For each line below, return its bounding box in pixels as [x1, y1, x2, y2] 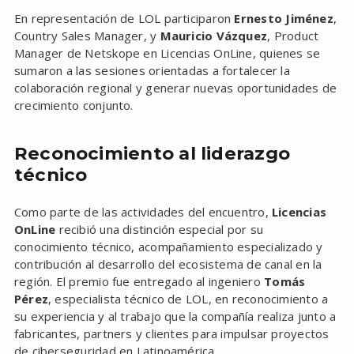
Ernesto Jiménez [234, 10, 333, 27]
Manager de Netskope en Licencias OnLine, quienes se [13, 45, 321, 62]
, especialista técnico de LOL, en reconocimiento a [48, 291, 329, 307]
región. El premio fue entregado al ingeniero [13, 273, 265, 290]
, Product [267, 28, 319, 44]
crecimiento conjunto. [13, 97, 134, 114]
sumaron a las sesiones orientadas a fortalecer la [13, 62, 290, 79]
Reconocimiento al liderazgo [13, 142, 290, 165]
